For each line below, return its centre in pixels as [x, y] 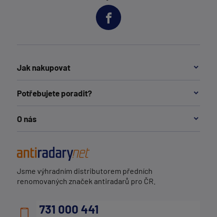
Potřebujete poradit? [54, 93]
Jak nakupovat [44, 68]
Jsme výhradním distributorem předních [85, 171]
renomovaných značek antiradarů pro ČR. [86, 181]
